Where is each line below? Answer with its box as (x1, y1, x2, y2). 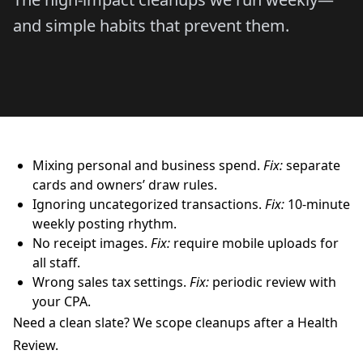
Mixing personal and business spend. (32, 156, 263, 174)
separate (283, 156, 340, 174)
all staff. (32, 254, 80, 271)
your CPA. (32, 293, 91, 310)
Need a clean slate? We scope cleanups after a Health (13, 314, 338, 331)
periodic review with (209, 273, 336, 291)
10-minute (284, 195, 350, 213)
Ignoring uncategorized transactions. (32, 195, 265, 213)
